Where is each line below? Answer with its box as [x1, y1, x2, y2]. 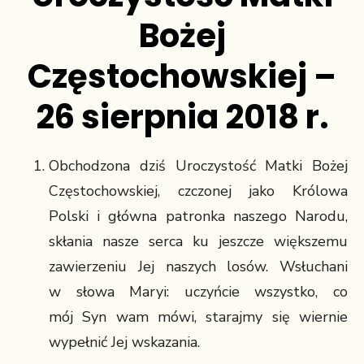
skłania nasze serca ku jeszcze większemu [49, 232, 348, 251]
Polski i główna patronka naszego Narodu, [49, 206, 348, 226]
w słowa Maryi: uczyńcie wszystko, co [49, 282, 348, 301]
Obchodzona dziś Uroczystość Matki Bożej [49, 156, 348, 175]
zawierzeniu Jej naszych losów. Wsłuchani [49, 257, 348, 276]
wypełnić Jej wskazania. [49, 332, 200, 352]
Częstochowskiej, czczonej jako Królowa [49, 181, 348, 201]
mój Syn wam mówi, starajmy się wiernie [49, 307, 348, 327]
